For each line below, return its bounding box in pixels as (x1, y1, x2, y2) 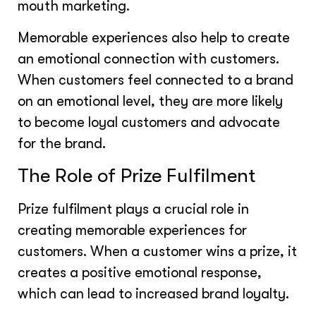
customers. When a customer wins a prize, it (18, 243, 297, 260)
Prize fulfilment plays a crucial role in (18, 200, 249, 217)
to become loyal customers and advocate (18, 114, 280, 130)
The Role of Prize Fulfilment (18, 164, 255, 187)
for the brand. (18, 135, 106, 152)
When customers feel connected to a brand (18, 71, 293, 88)
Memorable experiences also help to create (18, 29, 290, 46)
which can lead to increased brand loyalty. (18, 285, 289, 302)
